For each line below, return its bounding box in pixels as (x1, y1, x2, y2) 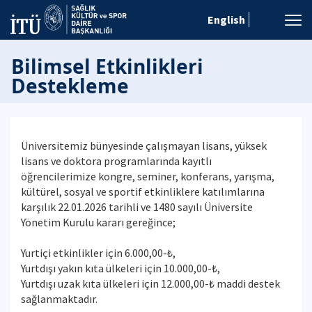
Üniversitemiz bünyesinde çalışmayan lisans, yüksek (21, 139, 267, 153)
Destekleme (11, 72, 129, 99)
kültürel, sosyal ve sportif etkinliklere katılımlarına (21, 185, 265, 198)
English (208, 13, 245, 26)
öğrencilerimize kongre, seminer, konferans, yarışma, (21, 169, 274, 183)
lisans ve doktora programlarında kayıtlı (21, 154, 212, 168)
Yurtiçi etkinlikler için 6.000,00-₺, (21, 246, 175, 260)
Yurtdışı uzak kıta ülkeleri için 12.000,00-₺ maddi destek (21, 276, 280, 290)
